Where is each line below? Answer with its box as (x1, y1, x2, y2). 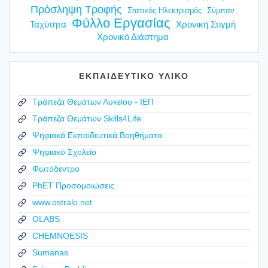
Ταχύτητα (29, 19, 66, 29)
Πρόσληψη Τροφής (31, 3, 122, 16)
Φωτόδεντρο (32, 164, 80, 174)
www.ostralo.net (32, 197, 92, 208)
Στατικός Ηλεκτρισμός (127, 5, 202, 15)
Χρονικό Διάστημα (96, 32, 169, 42)
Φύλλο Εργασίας (71, 15, 170, 31)
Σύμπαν (207, 5, 234, 15)
